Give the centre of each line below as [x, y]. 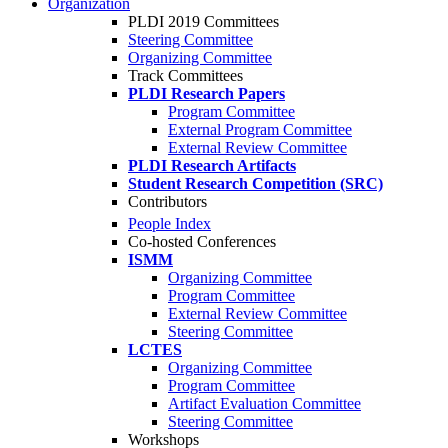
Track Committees [185, 75]
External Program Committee [260, 129]
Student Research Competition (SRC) [255, 183]
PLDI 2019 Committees [203, 21]
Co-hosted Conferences [202, 242]
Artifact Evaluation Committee [264, 404]
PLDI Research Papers [206, 93]
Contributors [167, 201]
